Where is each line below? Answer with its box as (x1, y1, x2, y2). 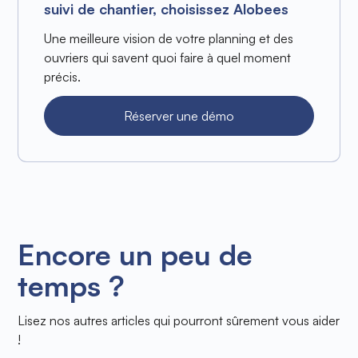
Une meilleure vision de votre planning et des (44, 30, 294, 47)
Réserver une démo (124, 108, 234, 125)
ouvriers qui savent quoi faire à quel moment (44, 50, 292, 66)
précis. (44, 69, 82, 86)
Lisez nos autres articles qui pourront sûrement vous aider (18, 312, 340, 329)
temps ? (18, 268, 125, 304)
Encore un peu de (18, 237, 253, 273)
